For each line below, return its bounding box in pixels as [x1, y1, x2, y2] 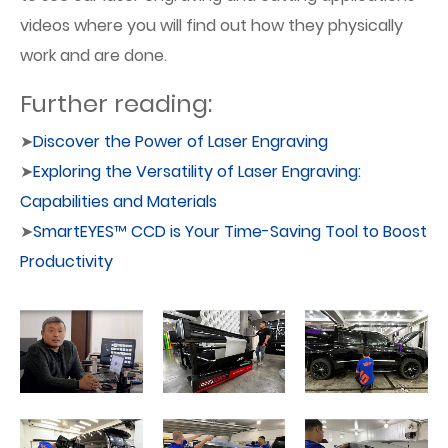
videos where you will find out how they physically [20, 14, 403, 38]
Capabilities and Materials [20, 190, 217, 214]
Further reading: [20, 87, 212, 121]
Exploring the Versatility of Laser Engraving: [33, 160, 361, 184]
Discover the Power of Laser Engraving [33, 130, 328, 154]
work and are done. [20, 44, 167, 68]
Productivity [20, 250, 113, 274]
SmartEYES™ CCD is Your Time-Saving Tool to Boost [33, 220, 427, 244]
